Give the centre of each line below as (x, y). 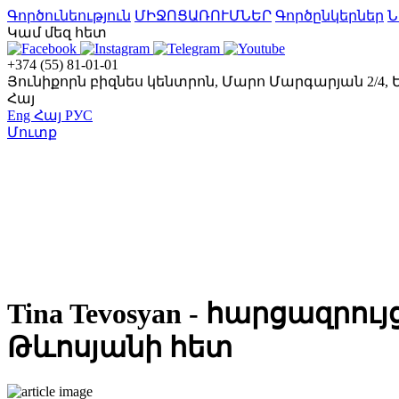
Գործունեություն (69, 16)
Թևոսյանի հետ (120, 348)
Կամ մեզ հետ (57, 33)
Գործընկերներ (330, 16)
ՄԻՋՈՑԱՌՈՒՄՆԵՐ (203, 16)
